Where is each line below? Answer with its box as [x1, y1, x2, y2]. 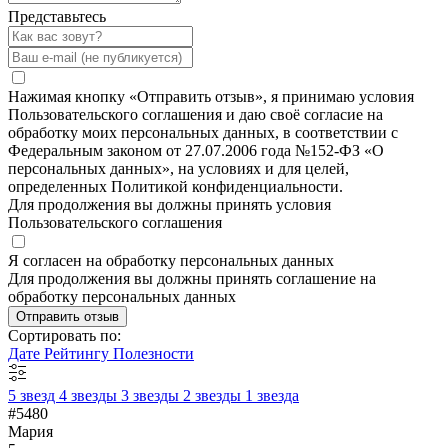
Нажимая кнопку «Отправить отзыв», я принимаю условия [8, 88, 414, 106]
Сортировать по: [8, 327, 121, 345]
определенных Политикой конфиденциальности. [8, 178, 343, 196]
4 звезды [59, 387, 121, 405]
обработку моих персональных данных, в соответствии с [8, 124, 398, 142]
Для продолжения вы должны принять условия [8, 196, 331, 214]
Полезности [113, 345, 194, 363]
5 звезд [8, 387, 59, 405]
